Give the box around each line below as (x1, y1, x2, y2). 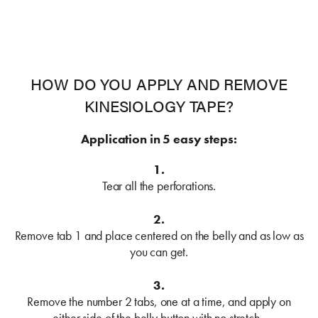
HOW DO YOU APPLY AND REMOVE (31, 72, 287, 94)
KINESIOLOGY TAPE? (84, 94, 234, 116)
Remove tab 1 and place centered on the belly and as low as (14, 226, 304, 243)
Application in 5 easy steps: (81, 130, 237, 147)
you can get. (129, 243, 189, 260)
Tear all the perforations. (102, 177, 216, 194)
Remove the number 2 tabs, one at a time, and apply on (27, 292, 291, 309)
